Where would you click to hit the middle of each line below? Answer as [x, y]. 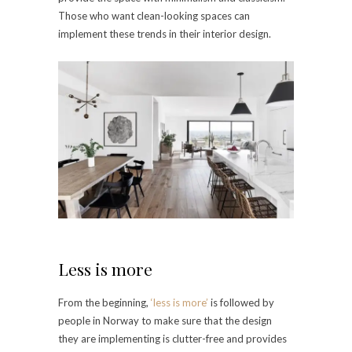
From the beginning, [104, 303]
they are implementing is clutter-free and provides [172, 339]
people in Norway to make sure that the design [165, 321]
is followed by [241, 303]
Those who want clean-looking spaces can [154, 15]
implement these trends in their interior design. [165, 33]
